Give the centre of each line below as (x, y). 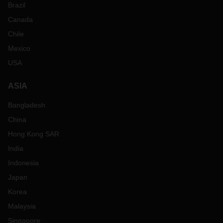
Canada (20, 19)
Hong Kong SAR (34, 134)
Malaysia (22, 206)
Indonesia (23, 163)
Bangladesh (27, 105)
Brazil (17, 5)
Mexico (19, 48)
